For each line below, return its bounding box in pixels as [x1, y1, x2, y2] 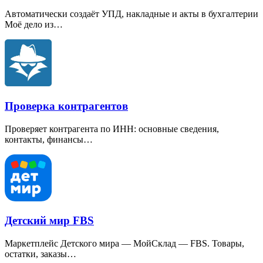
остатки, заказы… [5, 248, 76, 259]
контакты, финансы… [5, 134, 93, 144]
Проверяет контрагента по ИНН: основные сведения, [5, 123, 219, 134]
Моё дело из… [5, 19, 63, 30]
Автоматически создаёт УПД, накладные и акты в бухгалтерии [5, 9, 258, 19]
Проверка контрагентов [5, 99, 128, 112]
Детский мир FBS [5, 214, 94, 227]
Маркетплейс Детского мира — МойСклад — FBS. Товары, [5, 238, 244, 248]
